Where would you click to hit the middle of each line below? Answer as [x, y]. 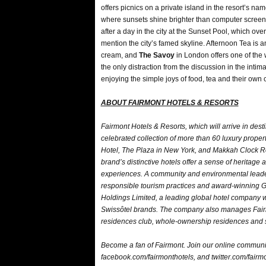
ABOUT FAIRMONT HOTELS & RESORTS [170, 103]
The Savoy [156, 55]
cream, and [120, 55]
